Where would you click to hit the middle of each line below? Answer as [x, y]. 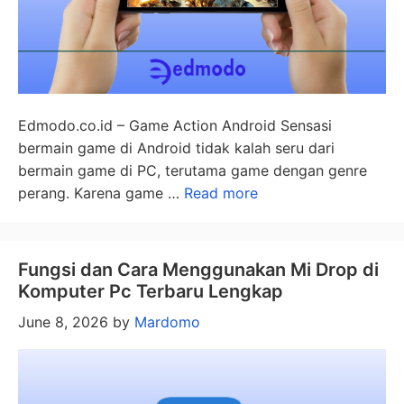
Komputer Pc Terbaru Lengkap [151, 291]
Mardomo [167, 321]
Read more [221, 193]
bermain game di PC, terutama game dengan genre [193, 170]
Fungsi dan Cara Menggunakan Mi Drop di [198, 269]
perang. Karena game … [101, 193]
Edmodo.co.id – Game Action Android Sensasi [175, 125]
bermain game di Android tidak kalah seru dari [176, 147]
